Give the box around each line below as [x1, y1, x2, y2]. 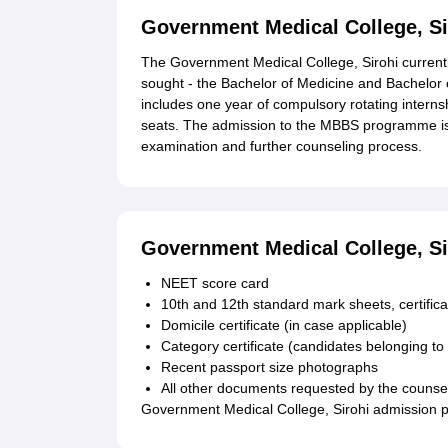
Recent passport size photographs [161, 359, 378, 376]
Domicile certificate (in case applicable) [161, 317, 407, 334]
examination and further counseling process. [141, 138, 422, 155]
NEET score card [161, 275, 269, 292]
